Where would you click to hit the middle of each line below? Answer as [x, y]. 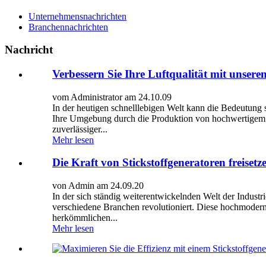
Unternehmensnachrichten [77, 16]
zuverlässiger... [80, 129]
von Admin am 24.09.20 [98, 186]
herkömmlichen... [85, 218]
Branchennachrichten [68, 27]
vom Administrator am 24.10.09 [112, 97]
